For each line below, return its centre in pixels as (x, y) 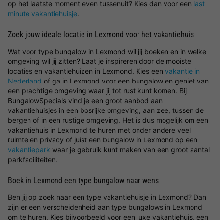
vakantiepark (29, 150)
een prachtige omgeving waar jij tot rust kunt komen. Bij (97, 91)
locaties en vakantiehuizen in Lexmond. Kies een (86, 71)
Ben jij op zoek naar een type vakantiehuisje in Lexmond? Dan (107, 197)
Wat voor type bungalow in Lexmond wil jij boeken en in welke (107, 51)
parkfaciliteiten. (33, 159)
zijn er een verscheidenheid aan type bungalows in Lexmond (105, 207)
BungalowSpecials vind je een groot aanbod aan (85, 100)
